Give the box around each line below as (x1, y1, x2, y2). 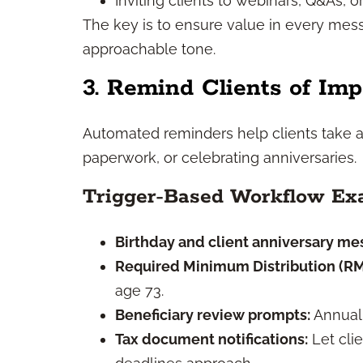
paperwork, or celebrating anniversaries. (83, 149, 357, 166)
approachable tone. (83, 41, 216, 58)
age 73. (115, 282, 164, 299)
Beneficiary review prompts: (115, 306, 310, 323)
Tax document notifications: (115, 331, 308, 348)
